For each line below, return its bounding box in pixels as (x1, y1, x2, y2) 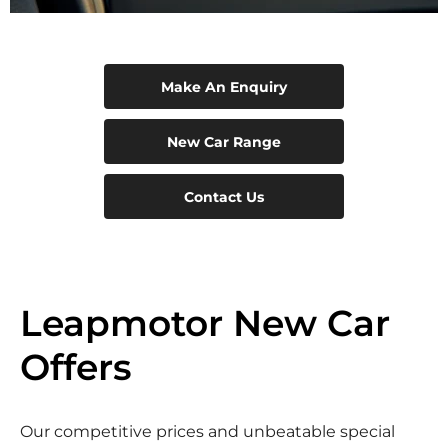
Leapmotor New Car (20, 301, 390, 345)
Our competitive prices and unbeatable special (20, 421, 395, 441)
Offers (20, 345, 132, 389)
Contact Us (184, 188, 264, 207)
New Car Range (167, 133, 281, 152)
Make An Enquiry (161, 78, 287, 97)
